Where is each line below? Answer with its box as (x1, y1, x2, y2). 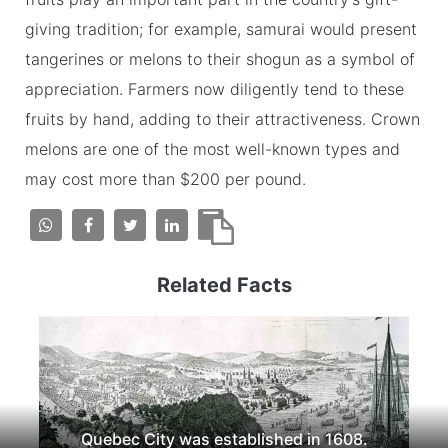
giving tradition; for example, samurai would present (25, 18, 417, 39)
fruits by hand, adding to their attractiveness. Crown (25, 108, 420, 129)
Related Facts (156, 272, 292, 297)
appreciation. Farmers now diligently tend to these (25, 78, 404, 99)
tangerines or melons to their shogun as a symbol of (25, 48, 415, 69)
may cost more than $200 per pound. (25, 168, 306, 189)
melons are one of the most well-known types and (25, 138, 400, 159)
